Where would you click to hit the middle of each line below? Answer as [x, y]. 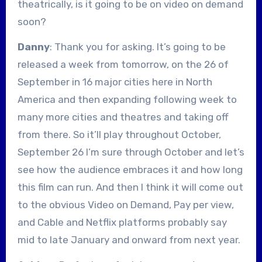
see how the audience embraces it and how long [130, 169]
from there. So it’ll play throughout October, [119, 134]
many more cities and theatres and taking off [123, 117]
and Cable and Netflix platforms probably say [122, 222]
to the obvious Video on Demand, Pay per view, [125, 204]
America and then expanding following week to [127, 99]
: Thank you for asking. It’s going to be [137, 46]
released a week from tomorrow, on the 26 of [123, 64]
